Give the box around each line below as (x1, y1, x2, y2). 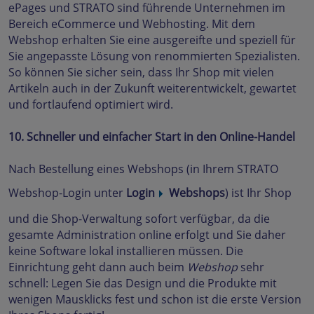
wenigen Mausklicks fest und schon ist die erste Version (8, 292, 301, 307)
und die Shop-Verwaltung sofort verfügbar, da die (8, 211, 270, 226)
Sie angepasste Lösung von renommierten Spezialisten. (8, 48, 300, 64)
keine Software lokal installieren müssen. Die (8, 243, 243, 259)
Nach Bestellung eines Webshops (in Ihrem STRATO (8, 161, 278, 177)
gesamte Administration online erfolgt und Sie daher (8, 227, 286, 243)
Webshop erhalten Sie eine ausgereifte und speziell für (8, 32, 296, 48)
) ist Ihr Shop (225, 185, 292, 201)
